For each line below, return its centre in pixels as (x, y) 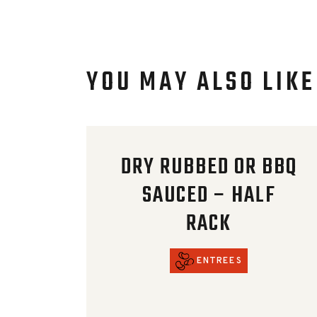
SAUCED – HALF (209, 195)
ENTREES (220, 261)
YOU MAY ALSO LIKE (201, 83)
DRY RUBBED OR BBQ (209, 167)
